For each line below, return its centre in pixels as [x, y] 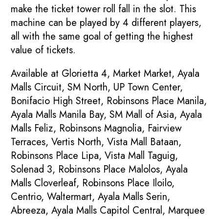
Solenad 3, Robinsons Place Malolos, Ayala [99, 170]
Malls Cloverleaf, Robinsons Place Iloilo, [93, 183]
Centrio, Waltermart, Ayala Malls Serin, [91, 197]
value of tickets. [44, 50]
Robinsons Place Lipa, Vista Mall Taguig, [95, 156]
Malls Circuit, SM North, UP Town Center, [97, 88]
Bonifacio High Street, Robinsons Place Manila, [109, 101]
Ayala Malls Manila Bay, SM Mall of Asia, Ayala [107, 115]
